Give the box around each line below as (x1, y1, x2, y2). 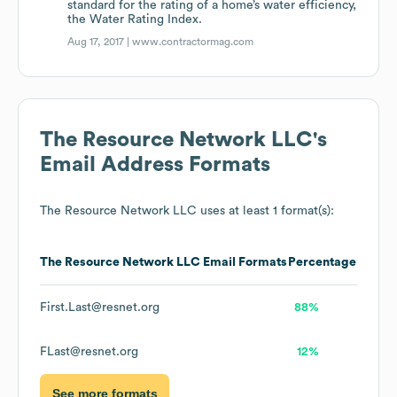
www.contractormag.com (132, 36, 254, 48)
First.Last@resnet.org (40, 301, 160, 315)
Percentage (288, 256, 356, 269)
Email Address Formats (40, 154, 270, 176)
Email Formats (200, 256, 287, 269)
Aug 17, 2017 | (67, 36, 133, 48)
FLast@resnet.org (40, 346, 138, 359)
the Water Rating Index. (67, 13, 203, 27)
